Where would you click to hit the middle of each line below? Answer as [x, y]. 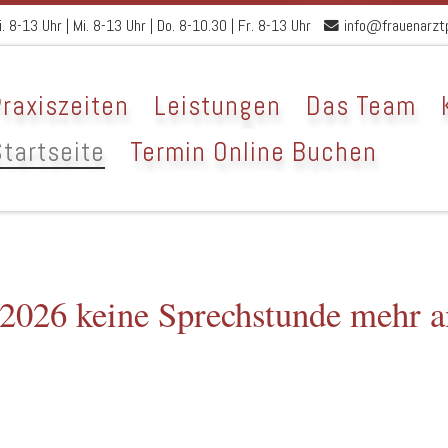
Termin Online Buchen [253, 151]
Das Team [360, 105]
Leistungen [217, 105]
